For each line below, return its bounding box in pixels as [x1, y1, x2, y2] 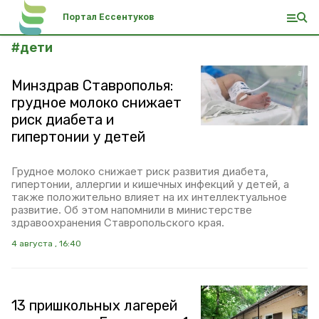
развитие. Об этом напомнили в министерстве [11, 203, 252, 216]
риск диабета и [11, 111, 114, 128]
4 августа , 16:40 [11, 239, 81, 249]
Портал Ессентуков [63, 11, 154, 22]
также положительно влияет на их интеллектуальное [11, 190, 287, 204]
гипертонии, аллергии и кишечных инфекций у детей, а [11, 177, 289, 191]
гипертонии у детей [11, 128, 145, 145]
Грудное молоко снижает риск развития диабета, [11, 164, 268, 178]
